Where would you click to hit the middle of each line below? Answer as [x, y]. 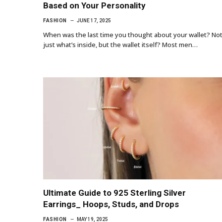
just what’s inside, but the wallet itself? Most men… [120, 44]
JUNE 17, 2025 [94, 20]
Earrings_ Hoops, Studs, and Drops [111, 204]
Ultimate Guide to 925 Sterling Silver [114, 193]
